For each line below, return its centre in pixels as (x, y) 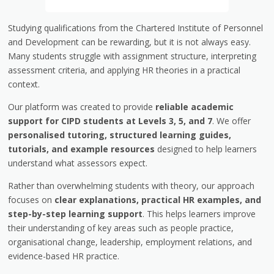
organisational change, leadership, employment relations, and (130, 242)
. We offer (232, 120)
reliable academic (195, 106)
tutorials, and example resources (82, 149)
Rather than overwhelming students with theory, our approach (131, 185)
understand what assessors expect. (78, 163)
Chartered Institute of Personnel (200, 28)
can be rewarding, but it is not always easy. (165, 42)
